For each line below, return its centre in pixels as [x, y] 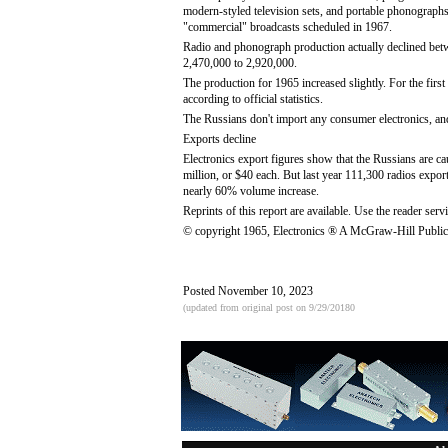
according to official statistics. [253, 99]
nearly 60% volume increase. [251, 191]
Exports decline [219, 139]
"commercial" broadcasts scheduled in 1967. [287, 27]
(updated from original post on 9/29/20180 [269, 307]
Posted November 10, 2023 [248, 291]
